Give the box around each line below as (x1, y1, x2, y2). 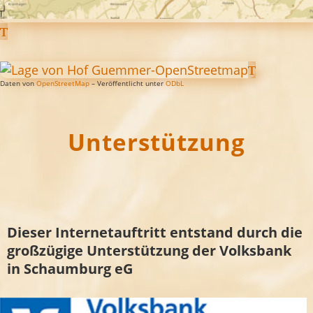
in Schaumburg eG (7, 259, 133, 278)
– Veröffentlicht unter (89, 78, 166, 88)
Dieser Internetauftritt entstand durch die (7, 222, 303, 242)
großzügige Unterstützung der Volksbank (7, 240, 291, 260)
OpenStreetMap (36, 78, 89, 88)
